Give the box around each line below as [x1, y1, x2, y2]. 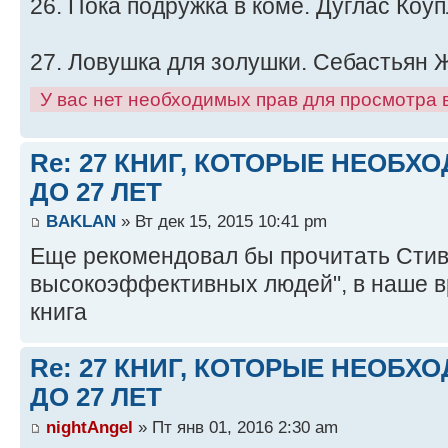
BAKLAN [46, 211, 116, 232]
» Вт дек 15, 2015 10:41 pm [116, 211, 327, 232]
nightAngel [46, 416, 133, 437]
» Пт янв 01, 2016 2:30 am [133, 416, 338, 437]
